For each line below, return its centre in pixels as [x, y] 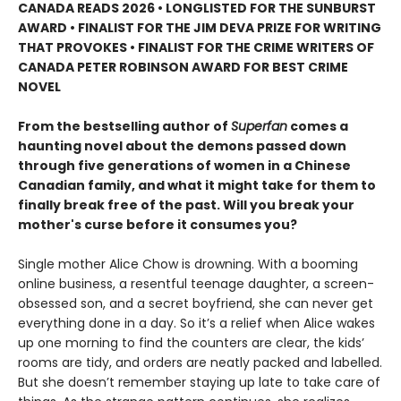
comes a [318, 126]
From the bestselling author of [124, 126]
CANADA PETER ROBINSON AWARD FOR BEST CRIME [183, 67]
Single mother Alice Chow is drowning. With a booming [188, 264]
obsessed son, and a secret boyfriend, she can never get [196, 303]
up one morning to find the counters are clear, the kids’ [191, 342]
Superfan [259, 126]
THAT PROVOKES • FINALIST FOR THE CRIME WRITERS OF [196, 47]
